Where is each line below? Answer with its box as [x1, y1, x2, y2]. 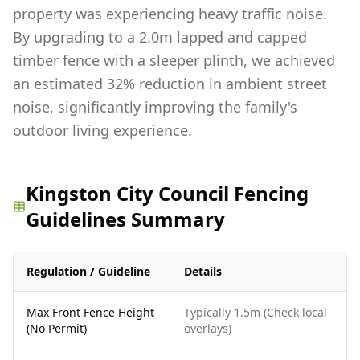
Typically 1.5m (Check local [184, 304, 327, 320]
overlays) [184, 320, 231, 336]
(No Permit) [27, 320, 87, 336]
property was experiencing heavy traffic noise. [13, 3, 327, 23]
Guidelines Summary [25, 205, 225, 232]
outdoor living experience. [13, 120, 192, 140]
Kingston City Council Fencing [25, 179, 309, 207]
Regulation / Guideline [27, 263, 150, 279]
